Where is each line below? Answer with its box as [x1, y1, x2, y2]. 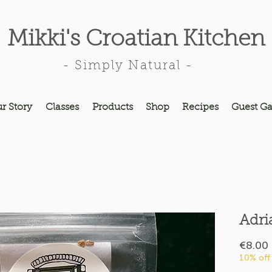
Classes [46, 103, 79, 112]
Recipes [182, 103, 219, 112]
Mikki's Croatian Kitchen [7, 29, 265, 51]
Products [92, 103, 133, 112]
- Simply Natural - [62, 59, 194, 72]
